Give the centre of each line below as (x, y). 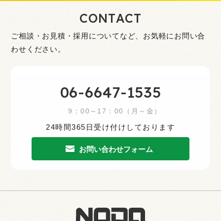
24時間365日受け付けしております (110, 127)
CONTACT (110, 18)
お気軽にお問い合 (174, 36)
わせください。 (38, 49)
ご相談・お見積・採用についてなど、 (77, 36)
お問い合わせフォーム (116, 149)
